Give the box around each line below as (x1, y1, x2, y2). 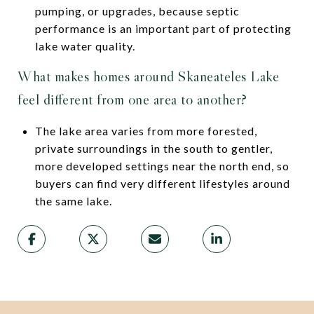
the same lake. (34, 193, 112, 207)
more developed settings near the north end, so (34, 158, 289, 172)
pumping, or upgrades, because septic (34, 4, 240, 18)
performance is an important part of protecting (34, 21, 292, 35)
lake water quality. (34, 39, 135, 53)
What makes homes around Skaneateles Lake (18, 67, 279, 86)
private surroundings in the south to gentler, (34, 141, 273, 155)
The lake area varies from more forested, (34, 123, 257, 137)
